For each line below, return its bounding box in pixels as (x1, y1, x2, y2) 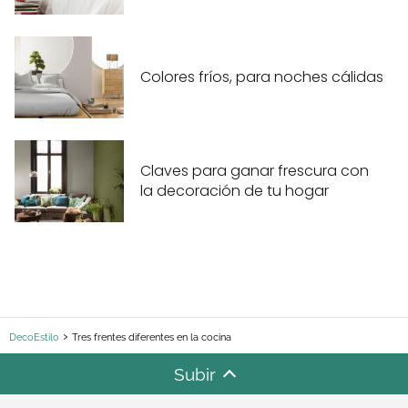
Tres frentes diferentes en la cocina (72, 331, 231, 344)
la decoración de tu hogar (140, 180, 329, 202)
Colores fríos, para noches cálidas (140, 66, 383, 88)
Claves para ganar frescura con (140, 160, 369, 182)
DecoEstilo (9, 331, 59, 344)
